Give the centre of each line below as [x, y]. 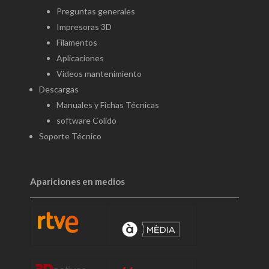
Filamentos [77, 42]
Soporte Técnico [70, 136]
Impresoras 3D [84, 26]
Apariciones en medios [77, 181]
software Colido [86, 120]
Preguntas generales [96, 11]
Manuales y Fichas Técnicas [108, 104]
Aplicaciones [80, 58]
